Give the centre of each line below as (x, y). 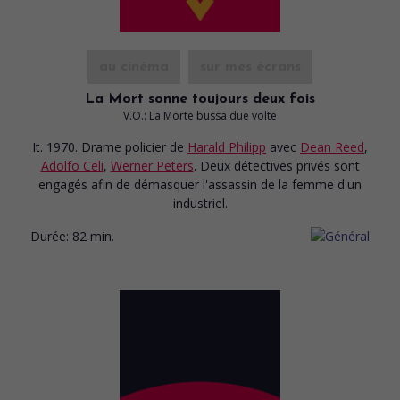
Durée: (50, 236)
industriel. (200, 203)
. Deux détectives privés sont (276, 165)
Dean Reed (332, 146)
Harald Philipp (227, 146)
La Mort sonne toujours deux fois (200, 99)
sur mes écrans (250, 67)
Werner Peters (152, 165)
